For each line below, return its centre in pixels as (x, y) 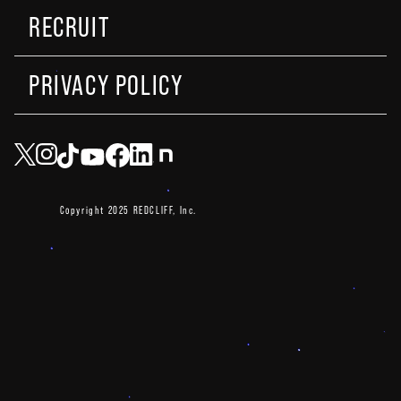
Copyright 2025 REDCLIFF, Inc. (128, 211)
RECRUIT (69, 27)
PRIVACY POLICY (106, 85)
